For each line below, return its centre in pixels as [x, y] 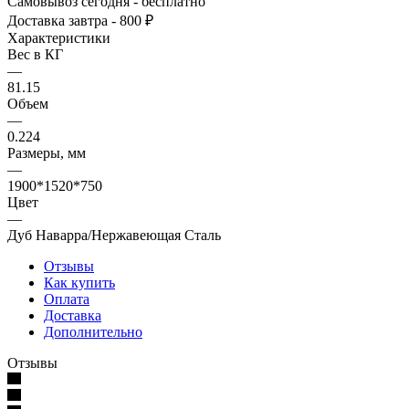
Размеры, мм [47, 152]
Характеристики [59, 37]
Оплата [67, 299]
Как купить [79, 282]
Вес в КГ [35, 54]
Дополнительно [93, 331]
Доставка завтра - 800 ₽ [80, 20]
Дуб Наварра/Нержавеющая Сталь [114, 235]
